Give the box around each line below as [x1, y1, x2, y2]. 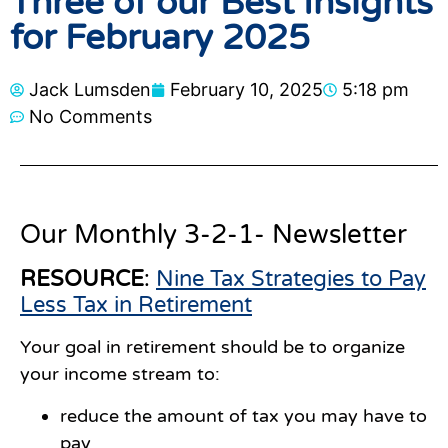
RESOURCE [20, 266, 144, 293]
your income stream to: [20, 363, 220, 386]
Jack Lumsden [29, 79, 151, 101]
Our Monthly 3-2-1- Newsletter [20, 219, 407, 251]
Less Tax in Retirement [20, 292, 252, 319]
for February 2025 [10, 17, 310, 60]
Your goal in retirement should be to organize [20, 336, 405, 359]
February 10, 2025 [170, 79, 323, 101]
